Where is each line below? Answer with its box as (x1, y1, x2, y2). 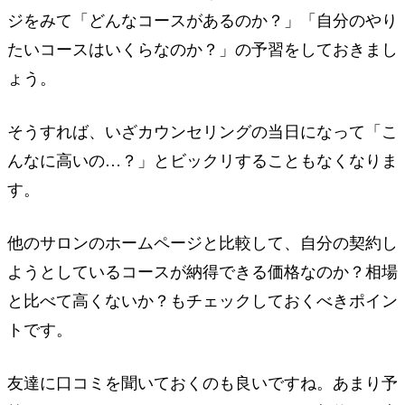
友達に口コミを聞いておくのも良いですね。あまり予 (7, 373, 398, 392)
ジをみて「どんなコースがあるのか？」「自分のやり (7, 12, 398, 31)
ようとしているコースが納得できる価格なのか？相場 (7, 263, 398, 282)
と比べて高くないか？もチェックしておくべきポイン (7, 292, 398, 311)
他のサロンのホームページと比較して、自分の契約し (7, 234, 398, 253)
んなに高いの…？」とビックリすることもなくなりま (7, 152, 398, 171)
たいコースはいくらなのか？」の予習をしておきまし (7, 41, 398, 60)
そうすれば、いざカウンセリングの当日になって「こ (7, 123, 398, 142)
